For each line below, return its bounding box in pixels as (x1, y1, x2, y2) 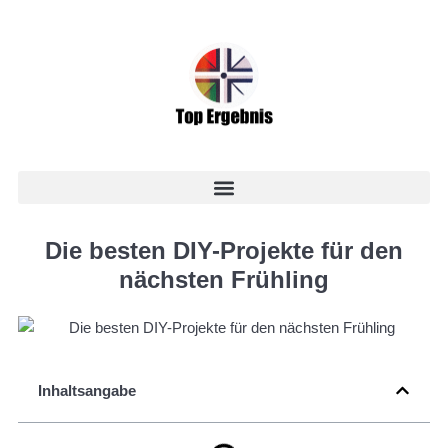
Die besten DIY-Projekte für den (45, 237, 403, 264)
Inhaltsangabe (38, 381, 136, 399)
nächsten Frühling (119, 266, 329, 293)
